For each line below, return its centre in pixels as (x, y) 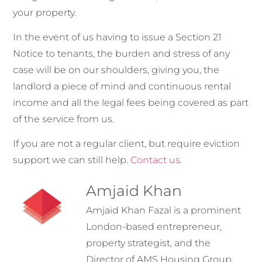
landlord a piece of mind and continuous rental (122, 86)
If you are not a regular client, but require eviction (127, 144)
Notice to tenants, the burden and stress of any (122, 53)
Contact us (156, 160)
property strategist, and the (149, 243)
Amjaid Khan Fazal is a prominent (164, 210)
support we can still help (70, 160)
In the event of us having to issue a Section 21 (118, 37)
